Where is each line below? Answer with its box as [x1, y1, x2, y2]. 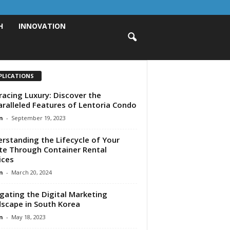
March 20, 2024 [11, 168, 52, 176]
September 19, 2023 [11, 113, 66, 122]
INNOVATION [18, 21, 66, 31]
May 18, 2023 [11, 213, 46, 221]
